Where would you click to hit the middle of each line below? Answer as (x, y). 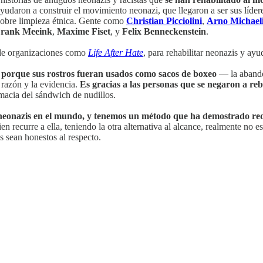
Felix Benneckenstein (164, 32)
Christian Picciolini (164, 21)
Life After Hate (116, 53)
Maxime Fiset (84, 32)
